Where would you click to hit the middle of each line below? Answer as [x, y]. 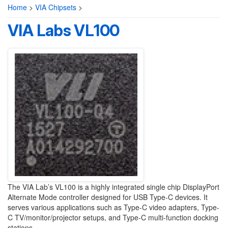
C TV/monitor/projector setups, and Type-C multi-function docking [113, 217]
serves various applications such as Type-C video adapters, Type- [113, 207]
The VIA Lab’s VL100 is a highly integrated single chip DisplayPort [113, 187]
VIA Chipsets [56, 7]
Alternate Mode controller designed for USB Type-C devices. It [108, 197]
